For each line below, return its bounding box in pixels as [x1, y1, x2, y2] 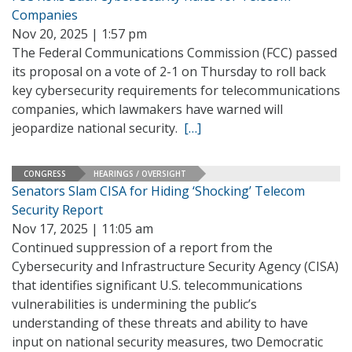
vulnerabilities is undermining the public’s [12, 295, 257, 313]
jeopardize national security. [12, 119, 184, 137]
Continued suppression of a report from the [12, 239, 273, 256]
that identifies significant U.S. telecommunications [12, 277, 302, 294]
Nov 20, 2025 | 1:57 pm [12, 25, 147, 42]
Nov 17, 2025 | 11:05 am [12, 220, 153, 237]
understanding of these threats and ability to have [12, 314, 308, 332]
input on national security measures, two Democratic [12, 333, 323, 350]
